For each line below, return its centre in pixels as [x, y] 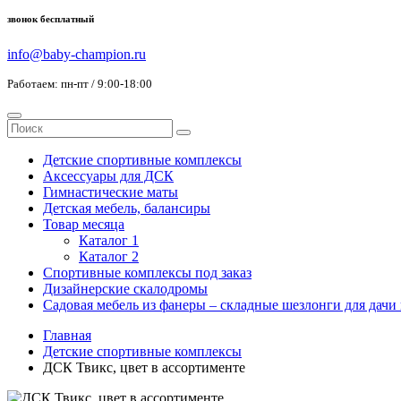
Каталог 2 [109, 257]
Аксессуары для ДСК [108, 176]
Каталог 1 [109, 241]
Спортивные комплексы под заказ [147, 273]
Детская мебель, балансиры [127, 209]
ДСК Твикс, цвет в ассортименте [144, 368]
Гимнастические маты [111, 192]
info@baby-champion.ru [77, 55]
